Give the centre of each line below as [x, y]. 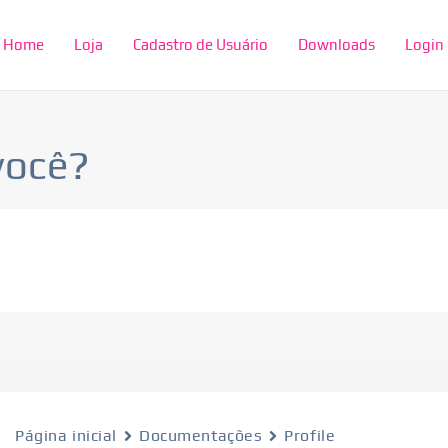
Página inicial [66, 435]
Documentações [201, 435]
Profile [310, 435]
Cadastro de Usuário [200, 44]
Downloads [336, 44]
